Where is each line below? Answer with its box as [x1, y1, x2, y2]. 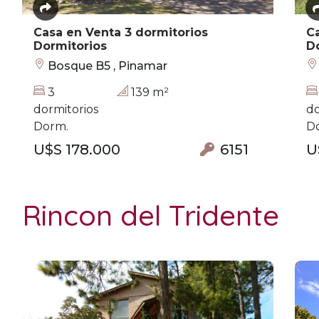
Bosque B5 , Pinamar [45, 59, 167, 73]
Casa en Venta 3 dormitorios [33, 26, 208, 39]
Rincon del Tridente [22, 197, 279, 233]
